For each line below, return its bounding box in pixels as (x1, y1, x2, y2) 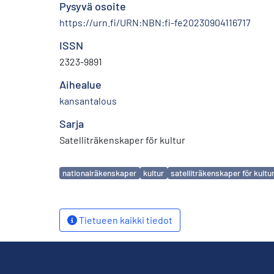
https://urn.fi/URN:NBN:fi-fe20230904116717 (59, 16, 251, 28)
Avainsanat (59, 160, 112, 174)
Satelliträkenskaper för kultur (59, 133, 185, 146)
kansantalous (59, 94, 117, 106)
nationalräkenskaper (62, 168, 137, 179)
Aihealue (59, 77, 102, 91)
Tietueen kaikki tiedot (77, 213, 172, 226)
